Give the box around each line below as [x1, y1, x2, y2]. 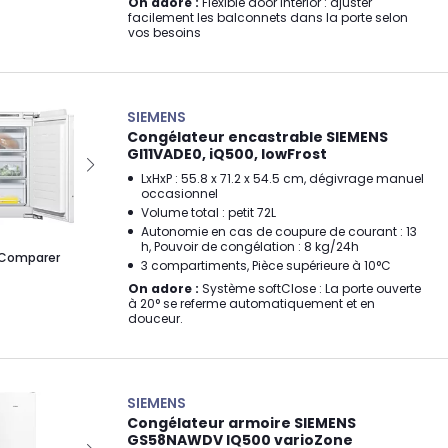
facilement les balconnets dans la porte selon [128, 9, 408, 26]
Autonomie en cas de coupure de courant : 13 [141, 223, 417, 240]
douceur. [128, 310, 183, 327]
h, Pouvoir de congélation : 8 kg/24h [141, 238, 359, 255]
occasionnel [141, 185, 218, 202]
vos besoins [128, 24, 201, 41]
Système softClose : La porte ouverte [199, 280, 421, 297]
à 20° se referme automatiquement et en [128, 295, 375, 312]
